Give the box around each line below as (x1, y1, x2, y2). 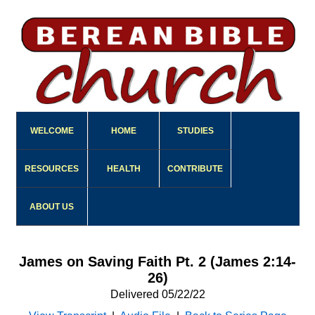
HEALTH (106, 164, 141, 174)
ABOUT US (30, 202, 74, 212)
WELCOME (30, 126, 74, 136)
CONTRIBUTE (167, 164, 223, 174)
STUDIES (176, 126, 214, 136)
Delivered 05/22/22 (110, 288, 205, 300)
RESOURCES (25, 164, 79, 174)
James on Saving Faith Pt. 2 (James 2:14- (19, 254, 296, 269)
